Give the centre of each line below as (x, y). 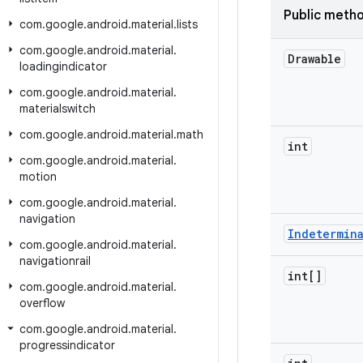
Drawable (314, 59)
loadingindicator (63, 66)
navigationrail (55, 261)
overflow (42, 303)
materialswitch (58, 109)
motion (38, 177)
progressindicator (67, 345)
